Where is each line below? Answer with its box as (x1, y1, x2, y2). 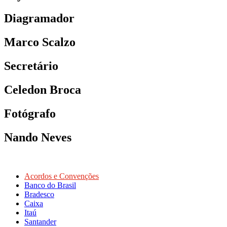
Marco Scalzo (4, 35, 75, 49)
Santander (24, 217, 56, 226)
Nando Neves (4, 130, 71, 144)
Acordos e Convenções (24, 171, 99, 180)
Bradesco (24, 190, 54, 199)
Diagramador (4, 12, 74, 25)
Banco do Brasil (24, 180, 76, 190)
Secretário (4, 59, 58, 73)
